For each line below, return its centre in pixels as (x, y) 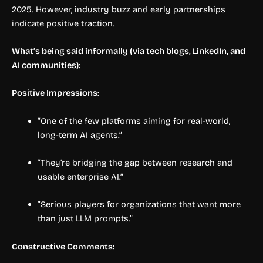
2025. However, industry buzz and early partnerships (119, 9)
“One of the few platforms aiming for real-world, (134, 121)
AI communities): (46, 65)
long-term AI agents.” (80, 135)
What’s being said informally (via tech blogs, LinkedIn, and (129, 51)
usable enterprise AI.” (80, 176)
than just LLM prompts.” (85, 219)
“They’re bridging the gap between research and (135, 162)
